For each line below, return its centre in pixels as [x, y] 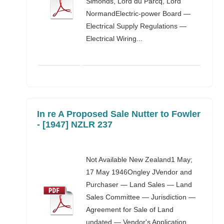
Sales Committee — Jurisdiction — [141, 197]
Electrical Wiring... [114, 38]
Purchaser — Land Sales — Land [139, 184]
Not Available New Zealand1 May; [139, 159]
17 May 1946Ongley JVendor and [139, 172]
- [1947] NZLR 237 [75, 124]
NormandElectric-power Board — [138, 13]
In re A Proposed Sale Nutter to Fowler [119, 114]
